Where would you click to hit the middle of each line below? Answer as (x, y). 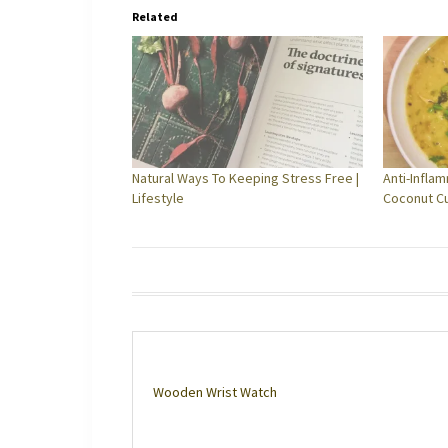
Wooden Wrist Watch (215, 392)
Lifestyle (158, 198)
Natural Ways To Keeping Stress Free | (245, 178)
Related (155, 17)
